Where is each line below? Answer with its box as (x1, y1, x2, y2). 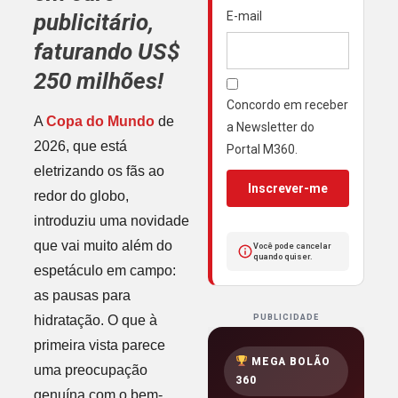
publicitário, (33, 8, 154, 36)
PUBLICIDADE (252, 313, 320, 322)
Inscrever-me (248, 180, 329, 195)
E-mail (227, 9, 262, 24)
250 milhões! (33, 67, 163, 94)
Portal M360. (227, 142, 298, 157)
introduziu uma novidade (33, 212, 189, 228)
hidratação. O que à (33, 312, 157, 328)
